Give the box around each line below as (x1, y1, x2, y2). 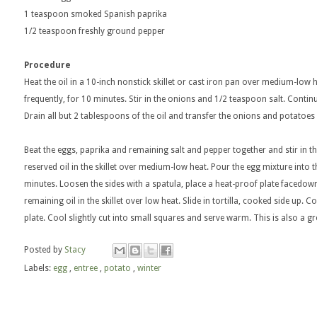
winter (137, 263, 161, 273)
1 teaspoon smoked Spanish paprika (24, 9, 167, 19)
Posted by (24, 245, 64, 255)
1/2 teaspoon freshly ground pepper (24, 26, 165, 36)
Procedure (24, 60, 71, 70)
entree (74, 263, 100, 273)
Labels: (24, 263, 53, 273)
